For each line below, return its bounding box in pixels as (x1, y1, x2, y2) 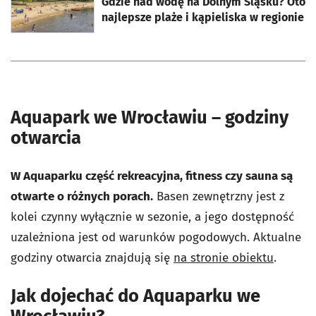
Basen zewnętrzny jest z (153, 189, 284, 205)
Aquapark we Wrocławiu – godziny (11, 107, 288, 129)
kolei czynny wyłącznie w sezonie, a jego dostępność (11, 209, 294, 225)
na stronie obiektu (174, 250, 274, 266)
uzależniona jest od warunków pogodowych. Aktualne (11, 230, 301, 245)
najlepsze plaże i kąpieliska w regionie (102, 11, 304, 25)
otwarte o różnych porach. (11, 189, 153, 205)
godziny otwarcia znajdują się (11, 250, 174, 266)
